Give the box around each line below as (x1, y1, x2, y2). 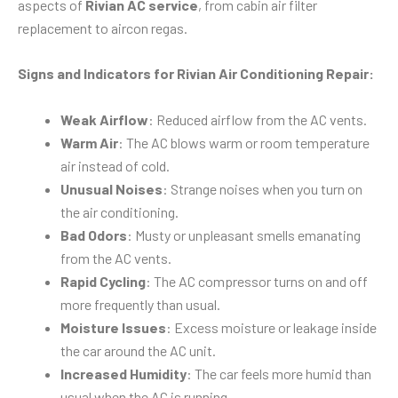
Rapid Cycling (60, 272, 146, 290)
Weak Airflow (60, 110, 148, 128)
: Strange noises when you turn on (163, 179, 362, 197)
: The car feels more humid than (187, 364, 371, 382)
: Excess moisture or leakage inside (166, 318, 377, 336)
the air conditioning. (60, 203, 179, 220)
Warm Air (60, 133, 118, 151)
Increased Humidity (60, 364, 187, 382)
